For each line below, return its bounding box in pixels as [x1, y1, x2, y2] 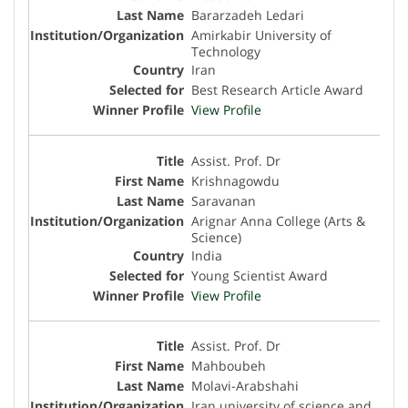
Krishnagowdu [191, 171, 280, 189]
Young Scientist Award [191, 266, 328, 284]
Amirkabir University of [191, 26, 331, 45]
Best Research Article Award [191, 81, 363, 99]
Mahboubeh [191, 357, 266, 375]
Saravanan [191, 191, 256, 209]
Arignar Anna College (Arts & [191, 211, 365, 229]
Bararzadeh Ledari [191, 6, 304, 25]
